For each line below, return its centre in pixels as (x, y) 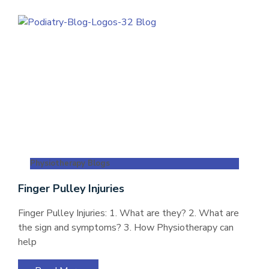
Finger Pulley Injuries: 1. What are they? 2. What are (128, 213)
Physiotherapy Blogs (70, 163)
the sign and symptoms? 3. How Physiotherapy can (126, 228)
